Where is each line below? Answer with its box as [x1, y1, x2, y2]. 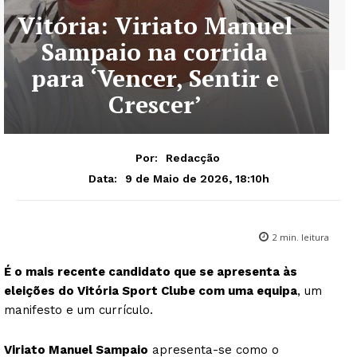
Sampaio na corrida [41, 36, 268, 68]
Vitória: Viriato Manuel [17, 10, 292, 41]
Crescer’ [108, 88, 202, 120]
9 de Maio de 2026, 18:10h [124, 171, 269, 185]
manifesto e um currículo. [4, 302, 153, 317]
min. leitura [277, 230, 329, 243]
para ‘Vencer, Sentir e [30, 62, 279, 94]
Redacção [165, 151, 220, 164]
